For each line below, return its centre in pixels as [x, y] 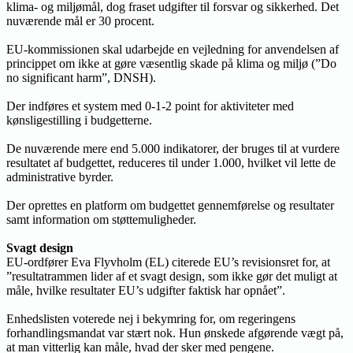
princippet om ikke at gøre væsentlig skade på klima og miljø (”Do [171, 63]
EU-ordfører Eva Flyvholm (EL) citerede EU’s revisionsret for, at [168, 262]
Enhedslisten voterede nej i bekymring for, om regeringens [151, 318]
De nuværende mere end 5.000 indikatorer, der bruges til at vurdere [173, 148]
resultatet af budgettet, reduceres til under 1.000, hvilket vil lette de [171, 162]
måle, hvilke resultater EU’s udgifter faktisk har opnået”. [146, 290]
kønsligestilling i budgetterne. [79, 120]
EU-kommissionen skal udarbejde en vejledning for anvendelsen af [173, 49]
